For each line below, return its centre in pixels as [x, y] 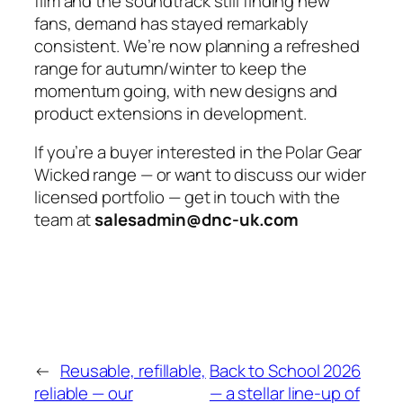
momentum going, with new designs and [186, 90]
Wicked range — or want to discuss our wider [200, 175]
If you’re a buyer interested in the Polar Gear [198, 152]
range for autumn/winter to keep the [170, 68]
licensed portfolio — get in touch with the [187, 197]
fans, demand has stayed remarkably [171, 23]
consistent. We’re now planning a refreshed [197, 45]
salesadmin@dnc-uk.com [197, 220]
